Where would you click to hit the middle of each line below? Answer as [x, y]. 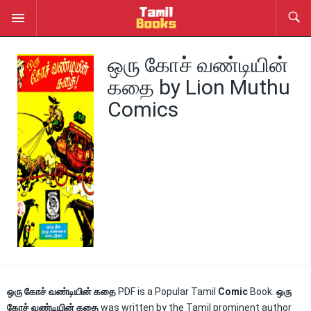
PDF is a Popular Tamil [167, 292]
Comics [143, 109]
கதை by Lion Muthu [199, 87]
